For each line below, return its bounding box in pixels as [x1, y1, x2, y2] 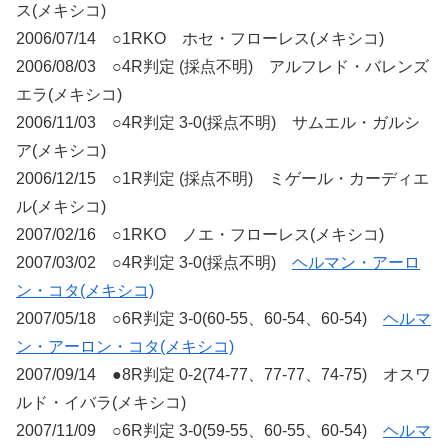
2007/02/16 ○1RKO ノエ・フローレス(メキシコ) [16, 226, 384, 244]
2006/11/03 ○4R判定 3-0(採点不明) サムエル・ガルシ [16, 114, 420, 132]
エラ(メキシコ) [16, 86, 122, 104]
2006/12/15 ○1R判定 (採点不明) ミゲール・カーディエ [16, 170, 429, 188]
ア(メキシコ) [16, 142, 106, 160]
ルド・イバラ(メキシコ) [16, 394, 186, 412]
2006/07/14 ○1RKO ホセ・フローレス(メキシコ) [16, 30, 384, 48]
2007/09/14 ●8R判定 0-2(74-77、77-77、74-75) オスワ [16, 366, 431, 384]
